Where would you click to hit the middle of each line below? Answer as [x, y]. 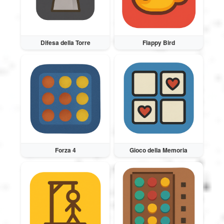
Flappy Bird [158, 43]
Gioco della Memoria [159, 150]
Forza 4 [65, 150]
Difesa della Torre [65, 43]
